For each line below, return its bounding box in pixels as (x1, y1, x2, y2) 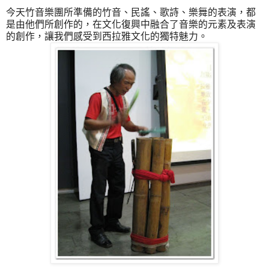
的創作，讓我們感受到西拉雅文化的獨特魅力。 (6, 31, 208, 41)
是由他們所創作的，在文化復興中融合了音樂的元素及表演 (6, 19, 256, 29)
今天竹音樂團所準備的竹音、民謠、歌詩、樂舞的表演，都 (6, 7, 256, 17)
